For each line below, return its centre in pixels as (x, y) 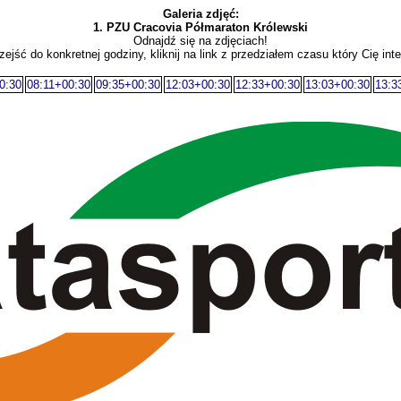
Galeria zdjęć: (200, 14)
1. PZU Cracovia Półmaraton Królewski (200, 27)
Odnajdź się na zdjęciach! (200, 41)
